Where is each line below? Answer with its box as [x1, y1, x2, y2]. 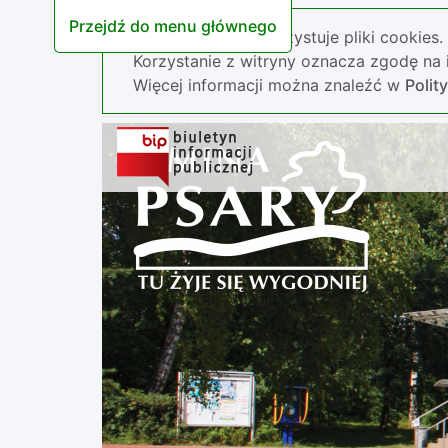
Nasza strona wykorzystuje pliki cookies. [133, 27, 443, 47]
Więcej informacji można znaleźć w [133, 75, 405, 95]
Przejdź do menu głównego [68, 16, 277, 36]
